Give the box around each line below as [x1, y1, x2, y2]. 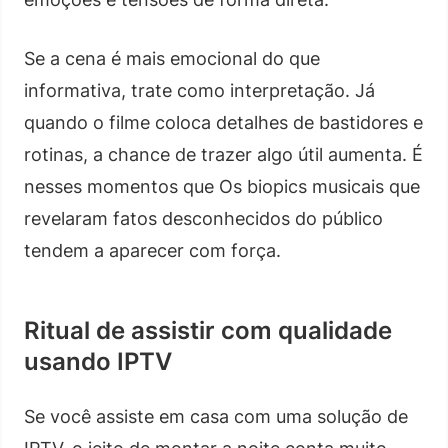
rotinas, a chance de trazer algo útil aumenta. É [24, 143, 423, 165]
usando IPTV [24, 346, 172, 376]
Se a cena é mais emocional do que [24, 47, 320, 69]
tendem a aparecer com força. [24, 239, 281, 261]
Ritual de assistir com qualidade [24, 315, 392, 345]
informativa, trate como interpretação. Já [24, 79, 375, 101]
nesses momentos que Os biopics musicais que [24, 175, 420, 197]
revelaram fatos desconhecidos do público [24, 207, 383, 229]
